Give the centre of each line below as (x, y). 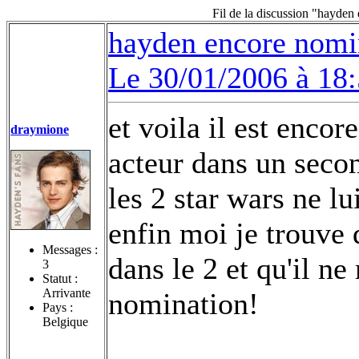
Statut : (60, 278)
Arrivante (67, 292)
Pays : (58, 307)
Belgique (65, 321)
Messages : (70, 249)
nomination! (184, 303)
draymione (40, 129)
